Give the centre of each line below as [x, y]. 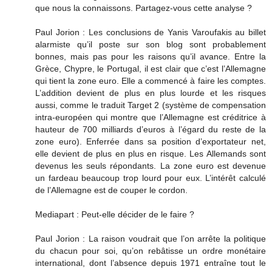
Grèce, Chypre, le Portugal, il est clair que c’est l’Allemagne [151, 69]
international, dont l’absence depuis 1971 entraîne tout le [151, 263]
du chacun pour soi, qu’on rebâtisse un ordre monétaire [151, 251]
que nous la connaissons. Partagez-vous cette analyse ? [144, 8]
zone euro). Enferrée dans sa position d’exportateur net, [151, 142]
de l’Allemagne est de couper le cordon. [111, 190]
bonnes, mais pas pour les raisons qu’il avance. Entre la [151, 57]
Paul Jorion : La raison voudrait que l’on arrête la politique [151, 239]
